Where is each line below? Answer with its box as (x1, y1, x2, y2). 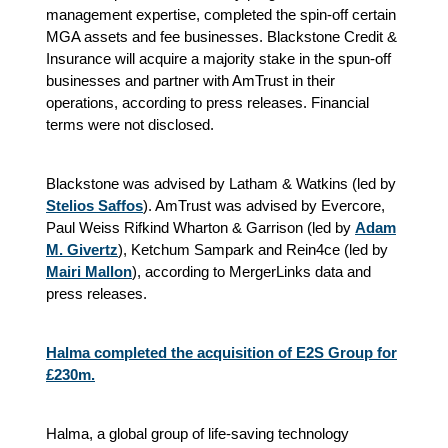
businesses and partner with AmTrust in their (46, 72, 335, 89)
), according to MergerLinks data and (132, 263, 371, 280)
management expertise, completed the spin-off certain (46, 6, 396, 23)
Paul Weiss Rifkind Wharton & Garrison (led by (46, 219, 355, 236)
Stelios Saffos (46, 197, 143, 214)
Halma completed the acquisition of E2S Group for (46, 344, 397, 361)
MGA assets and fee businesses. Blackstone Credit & (46, 28, 397, 45)
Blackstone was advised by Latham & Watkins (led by (46, 175, 396, 192)
